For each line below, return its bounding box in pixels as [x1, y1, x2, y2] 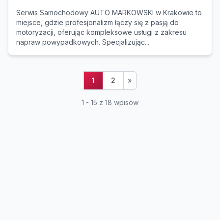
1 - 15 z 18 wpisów [82, 98, 138, 107]
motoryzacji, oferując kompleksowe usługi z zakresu [16, 28, 187, 36]
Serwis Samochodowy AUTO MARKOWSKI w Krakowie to [16, 8, 202, 17]
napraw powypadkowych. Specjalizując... [16, 38, 149, 46]
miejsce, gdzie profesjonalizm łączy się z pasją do [16, 18, 179, 27]
